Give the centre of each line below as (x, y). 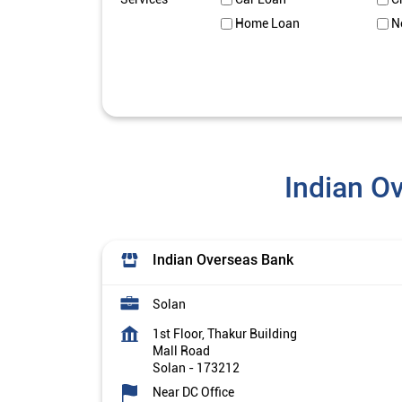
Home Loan (267, 24)
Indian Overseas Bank (223, 260)
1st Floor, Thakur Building (225, 334)
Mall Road (181, 351)
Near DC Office (193, 393)
